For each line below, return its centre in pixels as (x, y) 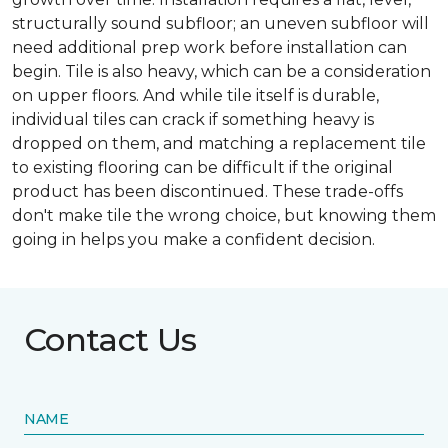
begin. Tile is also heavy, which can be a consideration (221, 71)
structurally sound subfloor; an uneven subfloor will (220, 23)
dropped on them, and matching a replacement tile (219, 143)
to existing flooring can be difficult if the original (202, 167)
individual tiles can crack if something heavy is (193, 119)
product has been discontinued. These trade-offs (207, 191)
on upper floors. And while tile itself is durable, (195, 95)
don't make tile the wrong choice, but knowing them (224, 215)
